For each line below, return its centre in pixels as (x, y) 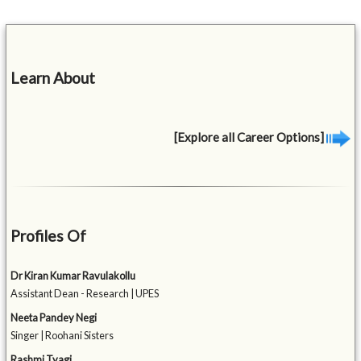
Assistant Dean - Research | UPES (85, 294)
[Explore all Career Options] (250, 137)
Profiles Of (49, 236)
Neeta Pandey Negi (54, 318)
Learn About (53, 77)
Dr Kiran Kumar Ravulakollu (73, 276)
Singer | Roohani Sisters (62, 336)
